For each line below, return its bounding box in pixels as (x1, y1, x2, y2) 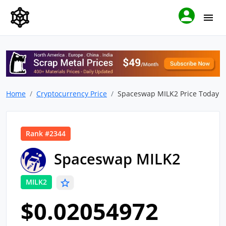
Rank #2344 (26, 129, 66, 139)
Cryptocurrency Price (36, 89, 107, 99)
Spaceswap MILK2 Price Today (118, 89, 219, 99)
